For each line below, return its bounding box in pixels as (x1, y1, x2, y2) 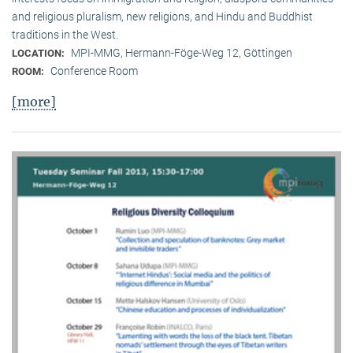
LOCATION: (12, 47, 67, 60)
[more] (12, 94, 56, 110)
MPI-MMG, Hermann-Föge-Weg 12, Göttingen (71, 46, 292, 60)
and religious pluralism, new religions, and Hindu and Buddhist (12, 10, 313, 24)
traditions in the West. (12, 28, 118, 42)
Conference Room (50, 65, 138, 78)
